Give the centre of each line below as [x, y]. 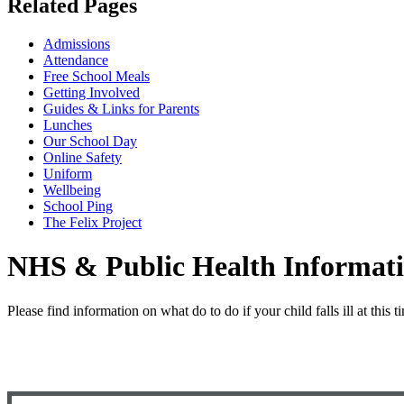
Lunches [68, 124]
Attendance [76, 60]
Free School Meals [96, 76]
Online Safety [83, 157]
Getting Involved [92, 92]
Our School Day [90, 141]
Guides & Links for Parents [121, 108]
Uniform [68, 173]
